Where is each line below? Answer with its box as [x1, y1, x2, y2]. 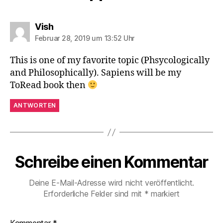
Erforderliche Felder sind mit [43, 189, 144, 199]
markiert [148, 189, 180, 199]
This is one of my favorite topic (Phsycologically [10, 55, 210, 67]
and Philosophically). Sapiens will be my [10, 67, 181, 79]
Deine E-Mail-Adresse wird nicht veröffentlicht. [28, 178, 195, 188]
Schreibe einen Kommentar [14, 152, 209, 172]
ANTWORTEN [13, 102, 56, 110]
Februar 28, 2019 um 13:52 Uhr [35, 34, 135, 43]
